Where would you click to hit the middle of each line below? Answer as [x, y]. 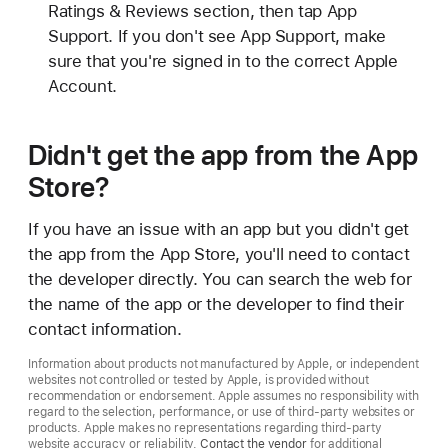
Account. [82, 85]
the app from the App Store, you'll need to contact [219, 253]
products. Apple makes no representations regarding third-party [205, 427]
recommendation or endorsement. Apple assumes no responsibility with [223, 395]
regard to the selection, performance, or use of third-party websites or [221, 411]
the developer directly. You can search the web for [220, 278]
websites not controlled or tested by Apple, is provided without [198, 379]
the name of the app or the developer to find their [216, 303]
